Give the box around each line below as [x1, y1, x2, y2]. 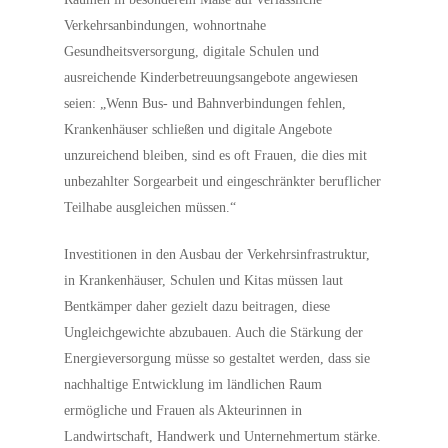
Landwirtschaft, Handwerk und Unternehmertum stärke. [64, 429, 382, 444]
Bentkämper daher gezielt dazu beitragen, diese [64, 299, 331, 314]
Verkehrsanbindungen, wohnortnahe [64, 18, 267, 33]
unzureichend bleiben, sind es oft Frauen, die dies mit [64, 148, 368, 163]
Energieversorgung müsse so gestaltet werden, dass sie [64, 351, 371, 366]
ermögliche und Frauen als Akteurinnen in [64, 403, 303, 418]
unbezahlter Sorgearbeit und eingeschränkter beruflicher [64, 174, 382, 189]
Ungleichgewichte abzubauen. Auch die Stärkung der [64, 325, 364, 340]
